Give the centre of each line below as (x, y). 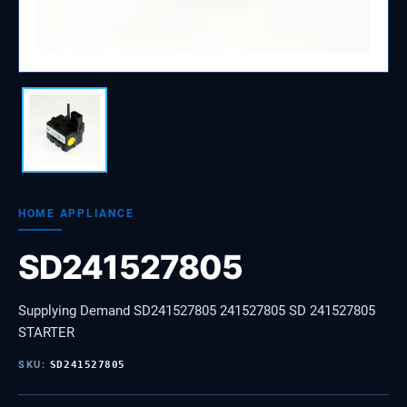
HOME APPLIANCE (76, 213)
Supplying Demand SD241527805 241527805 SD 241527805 (197, 311)
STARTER (46, 333)
